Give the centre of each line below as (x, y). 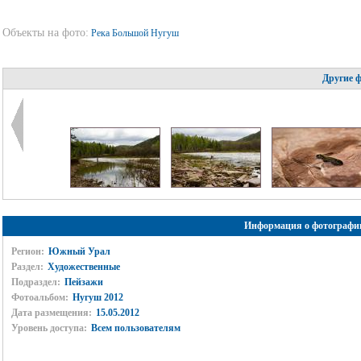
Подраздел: (35, 282)
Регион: (27, 251)
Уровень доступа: (49, 328)
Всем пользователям (135, 328)
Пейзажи (83, 282)
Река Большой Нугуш (136, 33)
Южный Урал (79, 251)
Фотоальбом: (39, 297)
